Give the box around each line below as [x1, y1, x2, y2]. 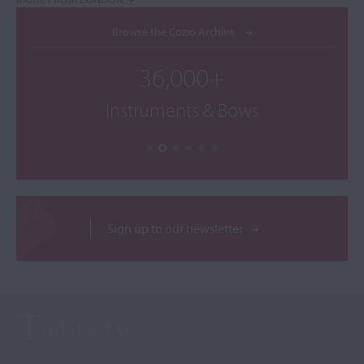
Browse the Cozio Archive [111, 24, 237, 38]
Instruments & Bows [105, 97, 259, 122]
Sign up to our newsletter [107, 220, 244, 236]
